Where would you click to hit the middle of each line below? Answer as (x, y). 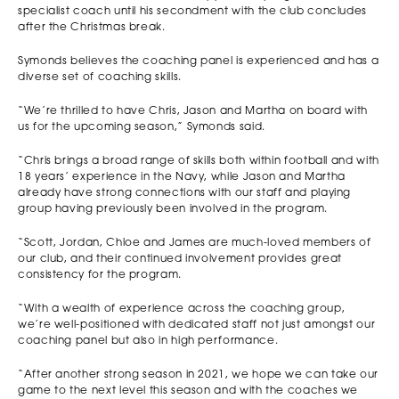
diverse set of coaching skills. (100, 77)
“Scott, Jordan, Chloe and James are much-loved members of (195, 243)
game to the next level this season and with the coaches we (188, 391)
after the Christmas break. (92, 27)
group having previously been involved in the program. (173, 209)
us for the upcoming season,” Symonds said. (142, 127)
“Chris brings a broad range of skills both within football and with (199, 161)
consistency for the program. (100, 275)
